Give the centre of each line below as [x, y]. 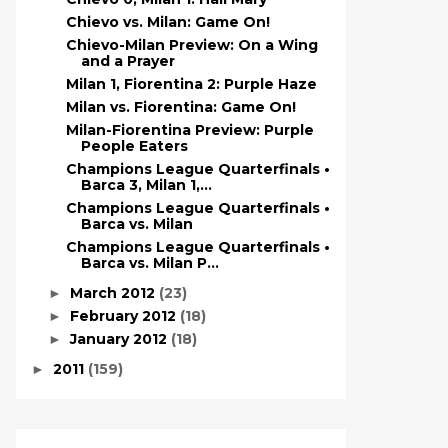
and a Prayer [127, 61]
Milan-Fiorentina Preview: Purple [189, 130]
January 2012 [120, 339]
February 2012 [124, 316]
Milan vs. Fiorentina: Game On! [180, 107]
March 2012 [114, 293]
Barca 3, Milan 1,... [146, 185]
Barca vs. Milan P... [149, 263]
